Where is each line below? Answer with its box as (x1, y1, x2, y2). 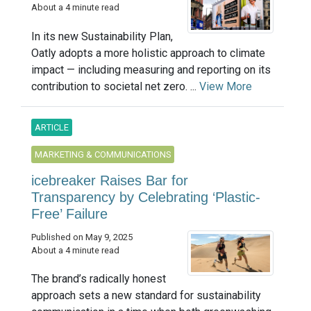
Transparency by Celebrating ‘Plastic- (31, 189, 260, 205)
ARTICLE (35, 121, 69, 133)
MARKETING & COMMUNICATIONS (35, 149, 171, 160)
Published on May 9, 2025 (31, 231, 133, 242)
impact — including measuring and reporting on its (31, 62, 271, 76)
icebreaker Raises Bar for (31, 172, 188, 188)
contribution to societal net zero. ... (31, 79, 199, 93)
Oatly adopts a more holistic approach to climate (31, 46, 265, 60)
